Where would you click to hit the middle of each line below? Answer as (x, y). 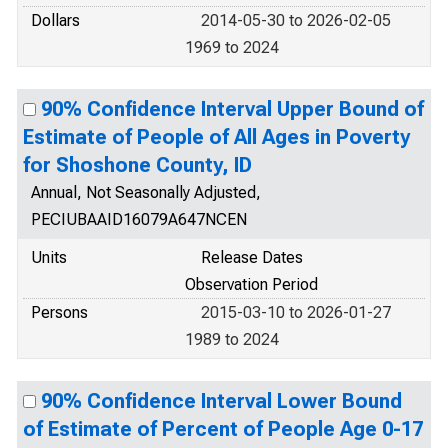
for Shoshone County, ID (137, 165)
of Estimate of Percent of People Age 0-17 (223, 429)
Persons (59, 312)
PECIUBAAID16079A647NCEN (139, 219)
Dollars (55, 20)
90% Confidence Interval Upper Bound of (232, 109)
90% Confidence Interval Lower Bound (221, 401)
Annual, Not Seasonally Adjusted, (146, 192)
